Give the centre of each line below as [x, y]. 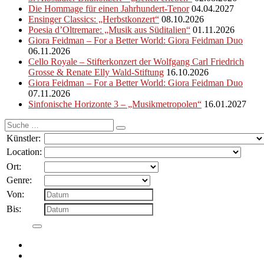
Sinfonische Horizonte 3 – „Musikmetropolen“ [115, 104]
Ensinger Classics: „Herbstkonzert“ [94, 19]
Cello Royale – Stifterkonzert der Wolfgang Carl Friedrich [136, 61]
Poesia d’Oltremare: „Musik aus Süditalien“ [109, 29]
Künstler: [24, 138]
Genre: [19, 180]
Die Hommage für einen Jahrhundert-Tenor [109, 8]
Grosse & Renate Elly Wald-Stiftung [96, 72]
